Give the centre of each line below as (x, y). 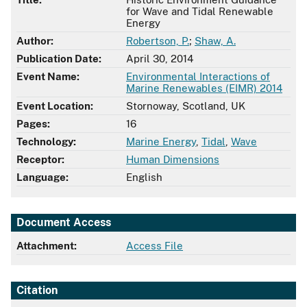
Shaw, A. (215, 41)
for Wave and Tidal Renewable (200, 12)
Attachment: (47, 245)
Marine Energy (161, 142)
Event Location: (55, 106)
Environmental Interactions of (198, 77)
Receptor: (40, 160)
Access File (155, 245)
